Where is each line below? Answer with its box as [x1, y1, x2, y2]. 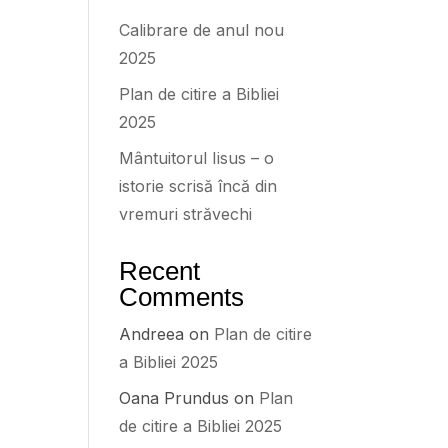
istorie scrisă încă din [119, 176, 278, 196]
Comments [119, 282, 245, 312]
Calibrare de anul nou [119, 20, 285, 40]
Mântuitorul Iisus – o [119, 148, 275, 168]
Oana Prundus [119, 388, 230, 408]
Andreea [119, 324, 185, 344]
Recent [119, 256, 201, 286]
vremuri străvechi [119, 204, 253, 224]
